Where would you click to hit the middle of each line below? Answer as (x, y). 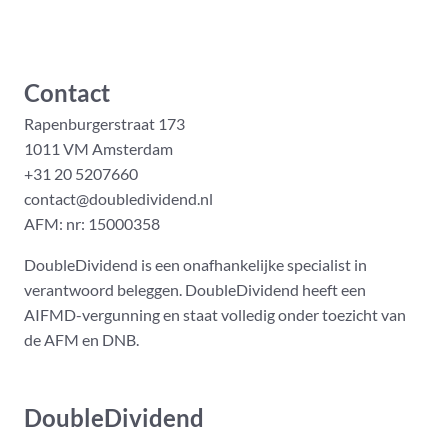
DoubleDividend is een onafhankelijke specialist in (195, 265)
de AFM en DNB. (81, 340)
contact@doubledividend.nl (118, 199)
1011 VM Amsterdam (98, 149)
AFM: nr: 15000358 (92, 224)
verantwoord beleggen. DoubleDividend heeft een (195, 290)
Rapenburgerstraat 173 (104, 124)
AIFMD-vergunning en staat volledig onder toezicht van (215, 315)
